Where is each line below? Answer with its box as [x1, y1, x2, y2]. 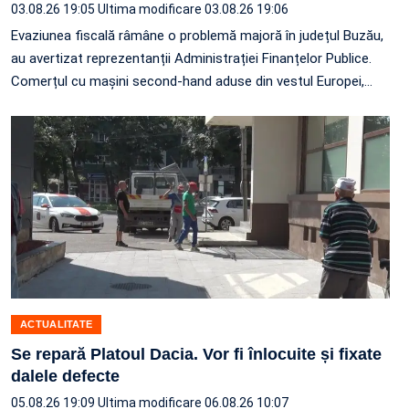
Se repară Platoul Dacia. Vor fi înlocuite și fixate [11, 344, 382, 363]
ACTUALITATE [20, 318, 93, 330]
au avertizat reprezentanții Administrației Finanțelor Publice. [11, 49, 372, 67]
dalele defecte [11, 366, 120, 385]
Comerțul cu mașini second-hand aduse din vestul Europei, [11, 72, 364, 89]
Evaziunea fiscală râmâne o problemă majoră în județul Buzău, [11, 26, 383, 44]
